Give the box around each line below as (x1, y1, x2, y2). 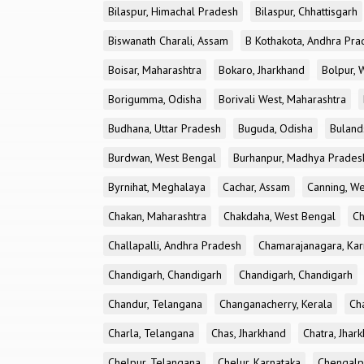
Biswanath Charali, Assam (108, 33, 228, 48)
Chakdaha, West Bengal (223, 209, 336, 223)
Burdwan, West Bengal (108, 150, 216, 165)
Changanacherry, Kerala (219, 297, 332, 311)
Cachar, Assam (223, 180, 290, 194)
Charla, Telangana (108, 326, 194, 340)
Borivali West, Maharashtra (219, 92, 346, 106)
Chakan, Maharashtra (108, 209, 206, 223)
